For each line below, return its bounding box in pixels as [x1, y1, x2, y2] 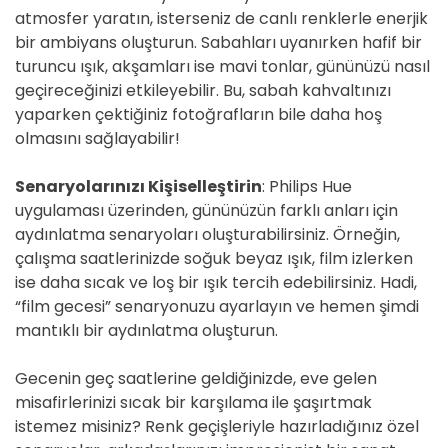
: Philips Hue [262, 175, 352, 198]
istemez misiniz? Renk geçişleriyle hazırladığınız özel [15, 415, 419, 438]
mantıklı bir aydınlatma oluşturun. [15, 319, 278, 342]
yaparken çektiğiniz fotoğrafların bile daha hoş [15, 103, 382, 126]
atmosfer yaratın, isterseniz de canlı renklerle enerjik [15, 7, 428, 30]
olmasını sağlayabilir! [15, 127, 180, 150]
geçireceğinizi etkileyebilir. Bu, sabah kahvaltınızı [15, 79, 391, 102]
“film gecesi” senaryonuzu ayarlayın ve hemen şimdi [15, 295, 419, 318]
